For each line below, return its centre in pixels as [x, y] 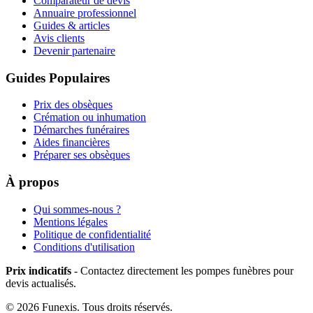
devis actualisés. [41, 283]
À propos [32, 182]
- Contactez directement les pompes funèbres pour [182, 270]
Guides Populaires [58, 78]
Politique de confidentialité [92, 234]
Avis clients [59, 38]
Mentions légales [71, 221]
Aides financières [72, 143]
